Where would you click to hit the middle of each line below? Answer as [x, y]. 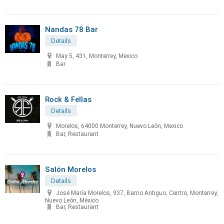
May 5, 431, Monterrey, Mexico [97, 56]
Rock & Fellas [68, 99]
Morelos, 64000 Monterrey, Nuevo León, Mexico [119, 126]
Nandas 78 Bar [71, 29]
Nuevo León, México [72, 200]
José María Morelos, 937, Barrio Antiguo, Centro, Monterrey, [137, 193]
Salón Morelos [70, 169]
